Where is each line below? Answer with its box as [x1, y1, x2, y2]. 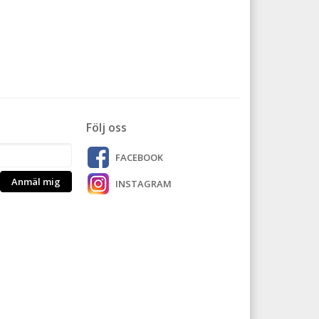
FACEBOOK [115, 150, 163, 164]
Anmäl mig [11, 174, 61, 188]
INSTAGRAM [115, 177, 172, 190]
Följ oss [86, 119, 127, 135]
